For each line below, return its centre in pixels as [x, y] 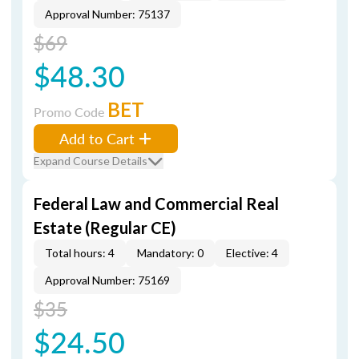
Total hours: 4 [80, 253]
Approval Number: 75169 [107, 280]
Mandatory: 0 [170, 253]
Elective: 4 [252, 253]
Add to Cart [97, 138]
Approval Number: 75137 [107, 14]
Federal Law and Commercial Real [156, 204]
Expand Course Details [91, 161]
